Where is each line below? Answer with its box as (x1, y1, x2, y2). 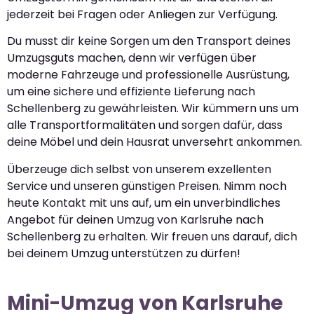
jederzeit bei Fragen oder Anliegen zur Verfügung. (7, 6, 278, 23)
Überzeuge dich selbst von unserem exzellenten (7, 161, 271, 177)
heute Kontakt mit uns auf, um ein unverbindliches (7, 194, 280, 211)
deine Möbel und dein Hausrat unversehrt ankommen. (7, 134, 302, 151)
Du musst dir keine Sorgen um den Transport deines (7, 33, 291, 50)
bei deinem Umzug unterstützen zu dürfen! (7, 245, 240, 261)
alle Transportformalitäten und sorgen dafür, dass (7, 117, 282, 134)
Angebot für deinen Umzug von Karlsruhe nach (7, 211, 264, 228)
